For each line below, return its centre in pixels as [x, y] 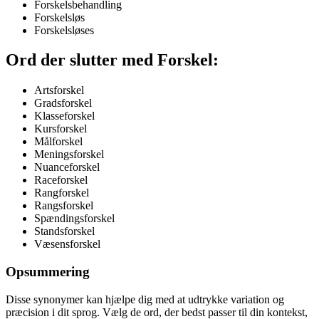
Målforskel [58, 142]
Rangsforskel [64, 206]
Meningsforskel [69, 155]
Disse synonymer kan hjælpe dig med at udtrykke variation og [145, 299]
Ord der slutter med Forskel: [112, 60]
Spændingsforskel [74, 219]
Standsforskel [64, 231]
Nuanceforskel [67, 167]
